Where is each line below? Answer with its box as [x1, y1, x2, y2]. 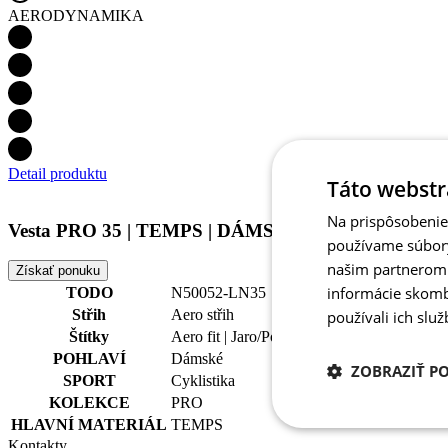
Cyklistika [171, 372, 235, 390]
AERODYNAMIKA [8, 6, 144, 24]
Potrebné [362, 421, 430, 442]
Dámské [171, 350, 223, 368]
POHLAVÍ [52, 350, 126, 368]
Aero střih [171, 306, 234, 324]
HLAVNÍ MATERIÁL [11, 416, 167, 434]
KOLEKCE [48, 394, 130, 412]
